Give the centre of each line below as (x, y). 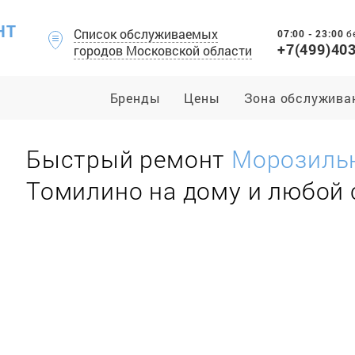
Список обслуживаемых (145, 34)
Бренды (135, 97)
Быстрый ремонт (129, 159)
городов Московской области (162, 50)
